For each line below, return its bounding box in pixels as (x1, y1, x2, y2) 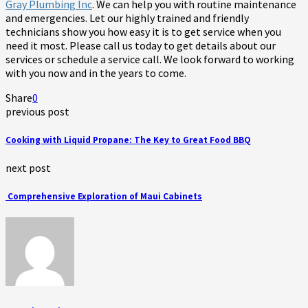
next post (5, 161, 51, 175)
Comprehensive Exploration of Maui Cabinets (5, 190, 202, 203)
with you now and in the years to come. (5, 65, 186, 80)
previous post (5, 104, 69, 118)
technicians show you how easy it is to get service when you (5, 24, 281, 38)
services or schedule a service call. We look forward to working (5, 52, 294, 66)
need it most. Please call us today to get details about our (5, 38, 276, 52)
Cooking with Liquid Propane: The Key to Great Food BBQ (5, 133, 251, 146)
